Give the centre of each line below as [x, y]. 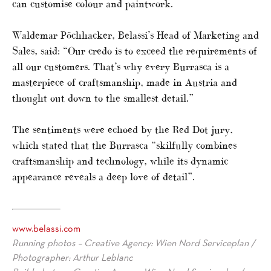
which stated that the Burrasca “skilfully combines [124, 145]
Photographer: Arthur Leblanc [72, 259]
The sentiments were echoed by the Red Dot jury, [122, 130]
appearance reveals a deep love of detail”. [103, 177]
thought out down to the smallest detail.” [103, 98]
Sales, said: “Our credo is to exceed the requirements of [135, 51]
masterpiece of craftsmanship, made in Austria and [125, 83]
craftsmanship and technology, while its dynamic [120, 161]
